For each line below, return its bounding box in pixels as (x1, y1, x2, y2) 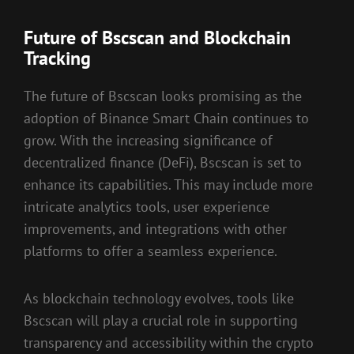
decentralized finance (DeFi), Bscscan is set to (24, 153, 302, 172)
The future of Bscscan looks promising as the (24, 87, 302, 106)
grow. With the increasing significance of (24, 131, 273, 150)
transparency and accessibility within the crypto (24, 333, 314, 352)
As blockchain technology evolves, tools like (24, 288, 294, 307)
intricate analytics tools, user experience (24, 198, 269, 217)
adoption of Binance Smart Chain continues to (24, 109, 309, 128)
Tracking (24, 46, 91, 71)
